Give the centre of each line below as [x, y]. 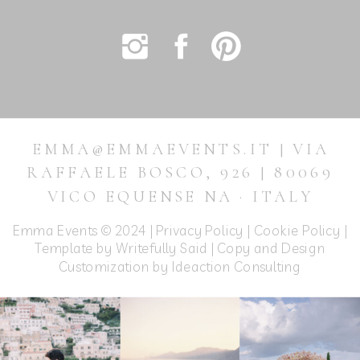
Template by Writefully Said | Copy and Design [180, 248]
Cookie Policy [299, 230]
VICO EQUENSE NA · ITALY [180, 196]
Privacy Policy [201, 230]
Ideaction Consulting [237, 266]
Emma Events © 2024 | [84, 230]
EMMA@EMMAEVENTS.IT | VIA [180, 149]
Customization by [115, 266]
